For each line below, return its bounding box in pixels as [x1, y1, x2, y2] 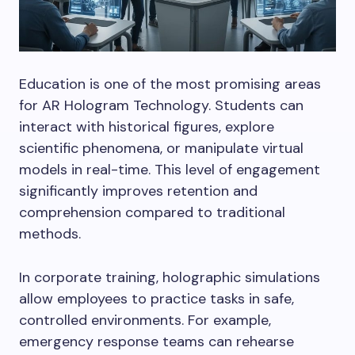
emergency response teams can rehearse [19, 331, 294, 351]
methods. [19, 223, 81, 243]
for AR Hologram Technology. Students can [19, 95, 303, 115]
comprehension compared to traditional [19, 202, 285, 222]
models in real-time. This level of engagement [19, 159, 320, 179]
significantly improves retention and [19, 181, 258, 200]
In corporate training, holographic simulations [19, 267, 320, 287]
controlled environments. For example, [19, 310, 271, 330]
